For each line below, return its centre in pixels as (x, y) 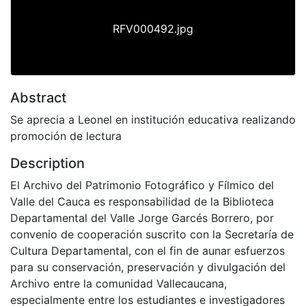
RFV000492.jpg (153, 28)
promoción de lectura (66, 136)
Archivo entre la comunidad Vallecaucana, (119, 283)
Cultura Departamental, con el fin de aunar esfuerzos (148, 250)
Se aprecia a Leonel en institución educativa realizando (153, 119)
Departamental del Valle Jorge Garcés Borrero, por (142, 218)
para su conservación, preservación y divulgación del (148, 267)
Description (47, 163)
